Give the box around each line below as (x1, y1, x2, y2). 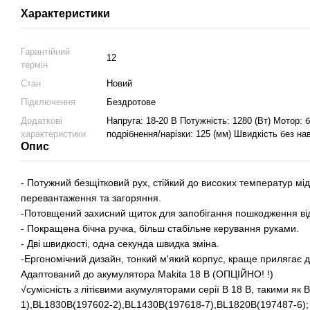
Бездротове (107, 97, 156, 108)
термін (21, 60, 48, 71)
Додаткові (21, 116, 62, 127)
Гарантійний (21, 46, 70, 57)
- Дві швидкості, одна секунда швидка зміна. (21, 238, 219, 250)
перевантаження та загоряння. (21, 192, 161, 204)
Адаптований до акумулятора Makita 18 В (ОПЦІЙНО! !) (21, 268, 273, 280)
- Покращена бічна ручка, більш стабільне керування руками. (21, 223, 299, 235)
